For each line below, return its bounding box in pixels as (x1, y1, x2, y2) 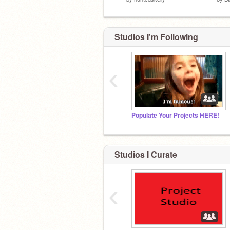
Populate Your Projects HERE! (131, 111, 219, 120)
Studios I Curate (114, 148, 177, 160)
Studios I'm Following (114, 31, 198, 43)
